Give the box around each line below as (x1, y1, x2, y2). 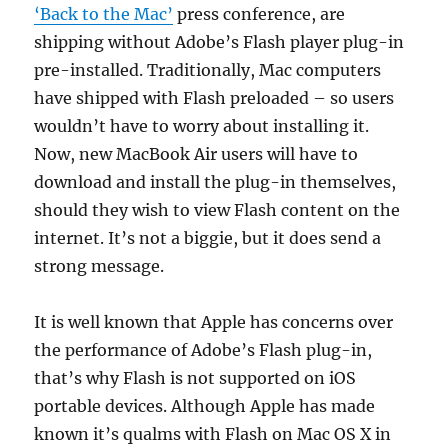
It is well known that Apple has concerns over (34, 312, 394, 332)
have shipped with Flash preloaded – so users (34, 88, 395, 108)
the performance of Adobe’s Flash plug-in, (34, 340, 373, 360)
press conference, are (173, 4, 346, 24)
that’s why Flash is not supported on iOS (34, 368, 357, 388)
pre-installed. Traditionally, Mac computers (34, 60, 382, 80)
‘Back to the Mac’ (34, 4, 174, 24)
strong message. (34, 256, 165, 276)
